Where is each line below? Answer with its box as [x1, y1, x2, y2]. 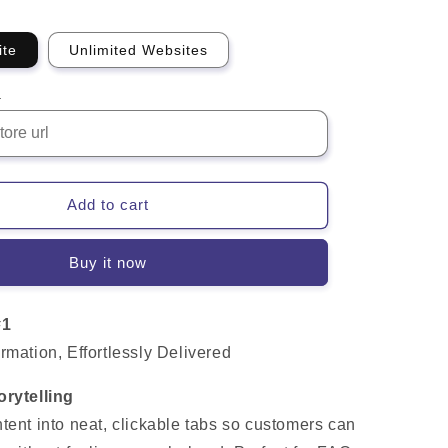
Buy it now [69, 253, 148, 271]
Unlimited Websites [68, 41, 208, 58]
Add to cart [67, 196, 150, 213]
